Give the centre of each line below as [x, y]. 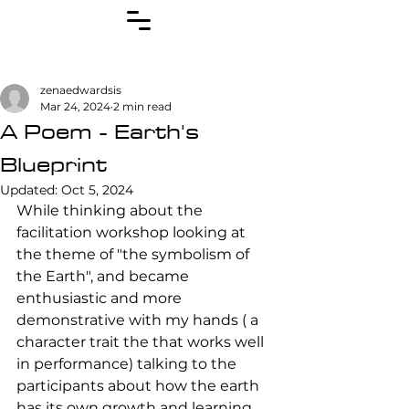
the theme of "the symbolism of [135, 254]
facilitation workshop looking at [133, 232]
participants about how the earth [140, 386]
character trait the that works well [142, 342]
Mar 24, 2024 [75, 106]
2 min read [142, 106]
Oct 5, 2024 [97, 190]
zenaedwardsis [81, 90]
